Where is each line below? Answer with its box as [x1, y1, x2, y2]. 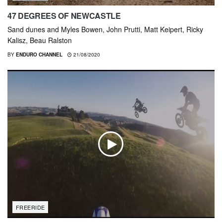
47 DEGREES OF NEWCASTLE [7, 9, 121, 21]
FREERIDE [16, 203, 45, 211]
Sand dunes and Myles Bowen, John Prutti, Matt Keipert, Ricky [7, 24, 203, 34]
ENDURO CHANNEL [16, 51, 62, 58]
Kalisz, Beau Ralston [7, 35, 72, 45]
